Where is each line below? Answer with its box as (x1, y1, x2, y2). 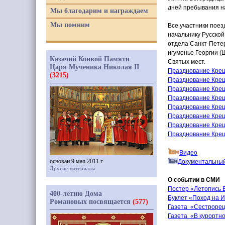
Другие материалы (50, 165, 95, 171)
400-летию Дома (50, 190, 102, 197)
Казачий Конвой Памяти (50, 55, 130, 63)
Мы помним (50, 21, 90, 29)
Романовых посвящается (50, 198, 133, 205)
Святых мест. (168, 58, 205, 65)
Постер (168, 185, 189, 192)
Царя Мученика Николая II (50, 63, 139, 71)
